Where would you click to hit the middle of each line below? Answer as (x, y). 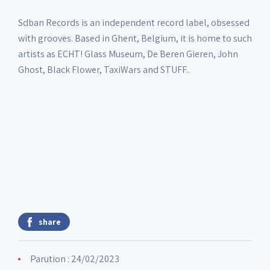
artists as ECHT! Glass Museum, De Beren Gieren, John (128, 54)
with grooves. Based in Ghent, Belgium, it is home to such (135, 38)
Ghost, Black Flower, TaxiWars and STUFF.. (104, 70)
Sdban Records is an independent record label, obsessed (134, 23)
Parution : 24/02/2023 (75, 259)
